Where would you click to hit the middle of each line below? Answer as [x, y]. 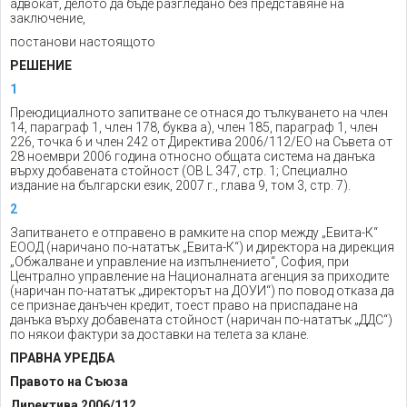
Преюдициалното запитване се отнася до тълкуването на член [199, 113]
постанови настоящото [83, 42]
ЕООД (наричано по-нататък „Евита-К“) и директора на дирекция [202, 247]
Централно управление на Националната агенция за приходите [199, 276]
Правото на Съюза [69, 382]
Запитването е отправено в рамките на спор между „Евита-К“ [194, 233]
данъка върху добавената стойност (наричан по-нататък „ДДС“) [201, 320]
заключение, [48, 18]
